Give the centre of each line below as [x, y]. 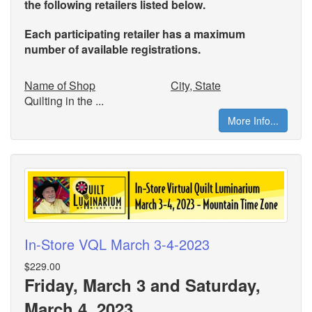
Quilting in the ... [64, 100]
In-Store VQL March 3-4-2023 [117, 244]
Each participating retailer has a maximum [135, 33]
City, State [196, 85]
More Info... [253, 120]
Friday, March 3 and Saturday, [142, 284]
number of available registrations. [114, 49]
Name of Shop [60, 85]
